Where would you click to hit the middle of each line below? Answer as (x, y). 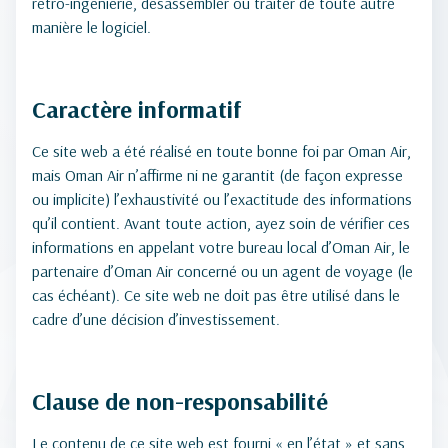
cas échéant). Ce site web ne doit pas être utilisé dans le (216, 295)
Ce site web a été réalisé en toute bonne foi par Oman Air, (221, 151)
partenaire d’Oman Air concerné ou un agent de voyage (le (222, 271)
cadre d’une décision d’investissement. (156, 319)
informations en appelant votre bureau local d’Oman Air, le (221, 247)
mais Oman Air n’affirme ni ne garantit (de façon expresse (217, 175)
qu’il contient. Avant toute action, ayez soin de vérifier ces (221, 223)
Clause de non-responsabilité (180, 401)
